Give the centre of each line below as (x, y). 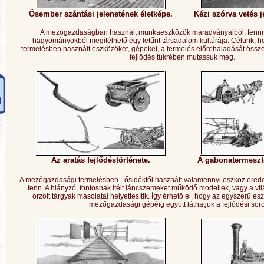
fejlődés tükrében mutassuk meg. (182, 57)
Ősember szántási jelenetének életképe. (101, 14)
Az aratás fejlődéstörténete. (101, 160)
